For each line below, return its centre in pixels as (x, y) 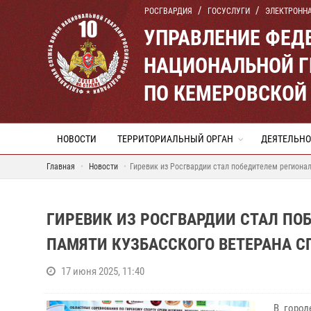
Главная (61, 167)
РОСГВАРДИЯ (168, 11)
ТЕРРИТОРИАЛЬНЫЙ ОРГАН (175, 139)
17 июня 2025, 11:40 (103, 271)
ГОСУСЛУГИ (229, 11)
